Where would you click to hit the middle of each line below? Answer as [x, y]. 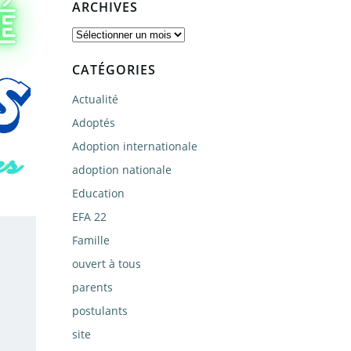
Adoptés [94, 123]
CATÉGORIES [114, 70]
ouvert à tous [107, 264]
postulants [100, 311]
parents [92, 287]
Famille [91, 240]
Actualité [95, 99]
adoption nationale [122, 170]
